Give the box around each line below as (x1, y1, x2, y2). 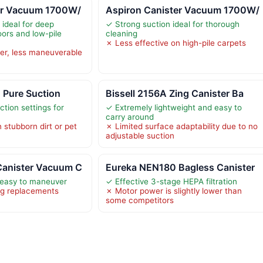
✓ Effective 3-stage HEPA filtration (105, 176, 237, 186)
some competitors (105, 195, 174, 205)
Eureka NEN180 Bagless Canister (105, 161, 255, 173)
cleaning (105, 28, 137, 38)
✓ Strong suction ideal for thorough (105, 19, 240, 29)
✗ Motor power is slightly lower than (105, 186, 242, 195)
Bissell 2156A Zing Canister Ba (105, 87, 244, 99)
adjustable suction (105, 130, 174, 140)
